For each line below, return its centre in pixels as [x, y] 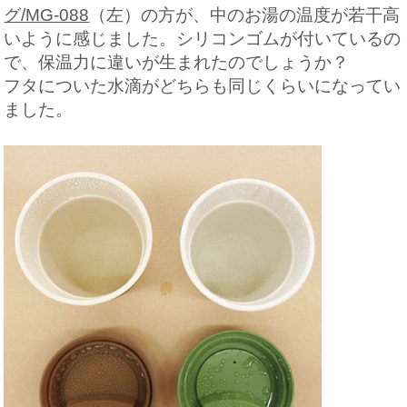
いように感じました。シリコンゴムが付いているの [203, 39]
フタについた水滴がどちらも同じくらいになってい [203, 86]
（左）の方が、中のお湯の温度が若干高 [245, 15]
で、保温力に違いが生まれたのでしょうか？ [177, 62]
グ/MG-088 [47, 15]
